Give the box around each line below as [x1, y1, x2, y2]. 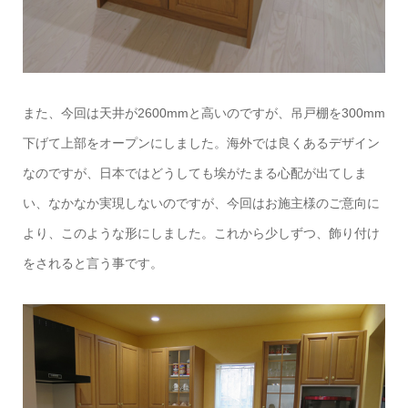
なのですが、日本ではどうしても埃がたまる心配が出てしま [22, 165, 367, 180]
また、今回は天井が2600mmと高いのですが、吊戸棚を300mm [22, 105, 385, 120]
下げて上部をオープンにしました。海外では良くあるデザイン [22, 135, 380, 150]
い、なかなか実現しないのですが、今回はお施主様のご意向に [22, 195, 380, 210]
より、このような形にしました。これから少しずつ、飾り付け [22, 225, 380, 240]
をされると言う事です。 [22, 255, 163, 270]
